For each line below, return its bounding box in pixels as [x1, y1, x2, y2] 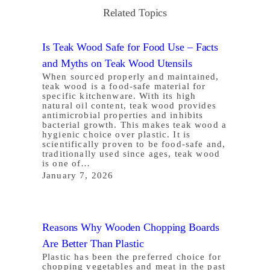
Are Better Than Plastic [42, 237, 144, 250]
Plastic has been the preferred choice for [42, 251, 222, 262]
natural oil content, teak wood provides [42, 100, 216, 110]
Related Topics [102, 6, 168, 19]
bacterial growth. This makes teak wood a [42, 119, 227, 130]
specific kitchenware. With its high [42, 90, 196, 101]
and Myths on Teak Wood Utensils [42, 57, 192, 69]
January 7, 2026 [42, 170, 114, 180]
